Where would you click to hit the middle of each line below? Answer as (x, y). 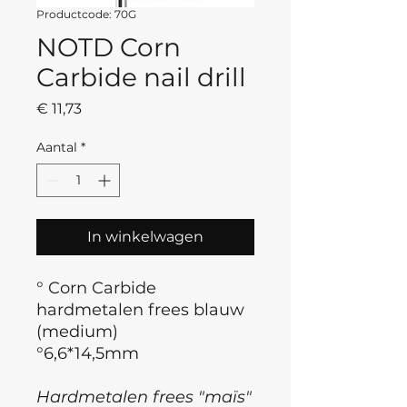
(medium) (77, 331)
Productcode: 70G (86, 14)
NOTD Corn (109, 47)
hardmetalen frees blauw (140, 309)
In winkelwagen (145, 236)
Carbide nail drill (141, 77)
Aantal (57, 147)
